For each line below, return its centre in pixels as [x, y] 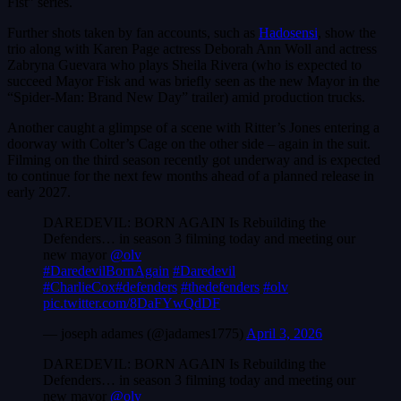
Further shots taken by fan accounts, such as [133, 33]
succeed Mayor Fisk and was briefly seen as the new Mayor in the [193, 81]
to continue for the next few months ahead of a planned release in [191, 176]
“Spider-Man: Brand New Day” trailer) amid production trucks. [186, 98]
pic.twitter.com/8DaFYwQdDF [132, 303]
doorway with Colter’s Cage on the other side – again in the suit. [189, 144]
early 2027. [39, 192]
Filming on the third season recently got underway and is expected [194, 160]
